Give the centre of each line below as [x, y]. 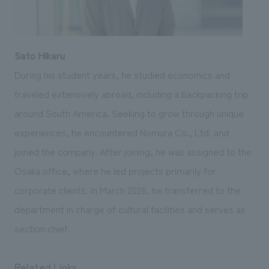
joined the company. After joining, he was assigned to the [133, 151]
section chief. [42, 228]
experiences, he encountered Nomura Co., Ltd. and [121, 132]
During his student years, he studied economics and [122, 74]
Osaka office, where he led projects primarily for [115, 170]
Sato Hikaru [39, 55]
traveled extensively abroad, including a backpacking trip [131, 93]
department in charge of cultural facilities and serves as [130, 209]
